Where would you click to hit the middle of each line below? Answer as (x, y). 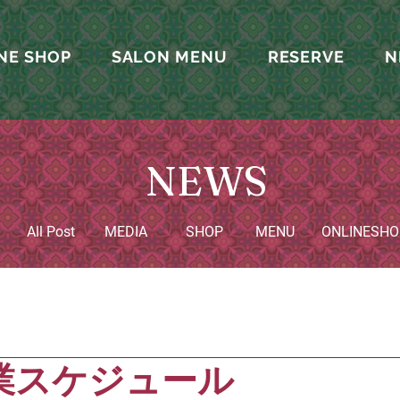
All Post (50, 232)
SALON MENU (169, 57)
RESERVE (306, 57)
